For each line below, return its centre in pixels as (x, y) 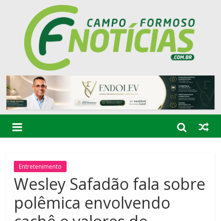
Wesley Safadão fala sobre (110, 184)
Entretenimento (40, 167)
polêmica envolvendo (92, 203)
